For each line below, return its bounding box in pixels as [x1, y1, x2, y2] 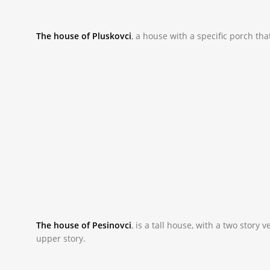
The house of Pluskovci [36, 30, 132, 42]
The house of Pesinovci [36, 219, 132, 231]
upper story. [36, 233, 86, 245]
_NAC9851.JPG [36, 54, 115, 70]
